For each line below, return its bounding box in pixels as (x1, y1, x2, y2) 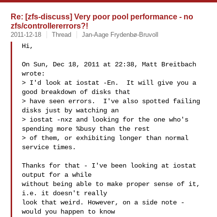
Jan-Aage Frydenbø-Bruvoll (82, 31, 159, 38)
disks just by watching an (22, 107, 119, 114)
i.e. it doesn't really (22, 189, 108, 197)
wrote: (22, 70, 46, 77)
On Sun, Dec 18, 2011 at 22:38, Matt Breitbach (22, 61, 197, 68)
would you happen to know (22, 208, 115, 216)
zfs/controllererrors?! (11, 21, 89, 30)
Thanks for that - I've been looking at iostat (22, 162, 197, 170)
